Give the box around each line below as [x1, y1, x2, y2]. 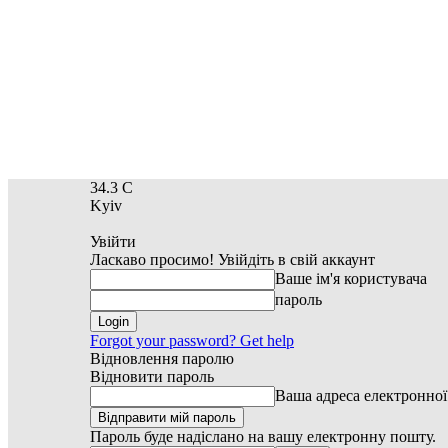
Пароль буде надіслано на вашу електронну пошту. [90, 428, 436, 445]
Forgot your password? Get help [90, 332, 294, 349]
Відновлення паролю [90, 350, 234, 367]
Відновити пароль [90, 368, 214, 385]
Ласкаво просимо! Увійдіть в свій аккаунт [90, 251, 375, 268]
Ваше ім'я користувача [275, 270, 427, 287]
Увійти [90, 233, 136, 250]
